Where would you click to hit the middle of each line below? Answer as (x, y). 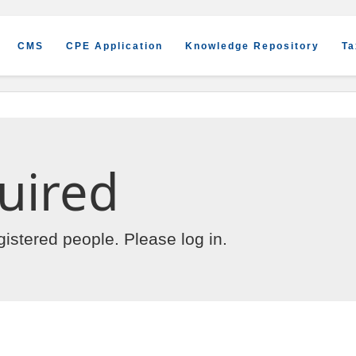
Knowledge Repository (253, 46)
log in (202, 239)
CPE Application (115, 46)
